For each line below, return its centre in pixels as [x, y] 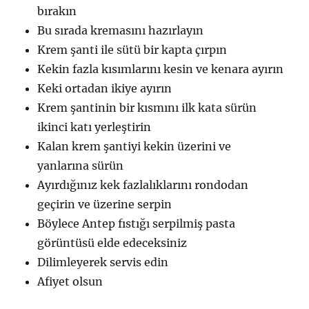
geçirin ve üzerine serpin [105, 205]
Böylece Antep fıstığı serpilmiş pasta [137, 224]
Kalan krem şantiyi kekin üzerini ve [134, 147]
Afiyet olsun [70, 282]
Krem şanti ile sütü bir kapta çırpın [132, 50]
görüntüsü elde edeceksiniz [112, 243]
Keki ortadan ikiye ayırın [105, 89]
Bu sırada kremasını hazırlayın [121, 31]
